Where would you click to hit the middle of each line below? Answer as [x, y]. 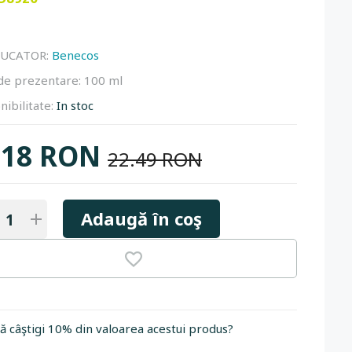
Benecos [75, 55]
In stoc [75, 105]
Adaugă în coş [141, 218]
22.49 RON [155, 159]
